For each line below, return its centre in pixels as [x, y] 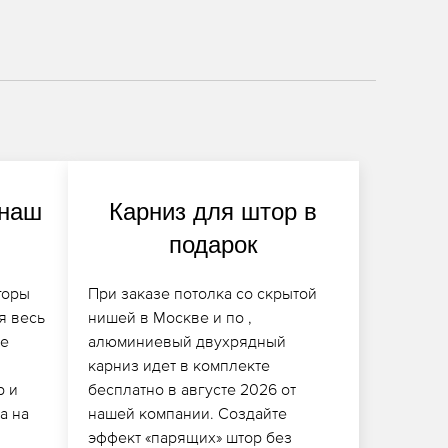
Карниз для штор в [213, 211]
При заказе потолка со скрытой [202, 292]
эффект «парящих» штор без [189, 436]
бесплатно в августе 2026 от [191, 388]
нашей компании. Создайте [187, 412]
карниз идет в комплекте [178, 364]
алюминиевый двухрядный [186, 340]
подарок [213, 244]
